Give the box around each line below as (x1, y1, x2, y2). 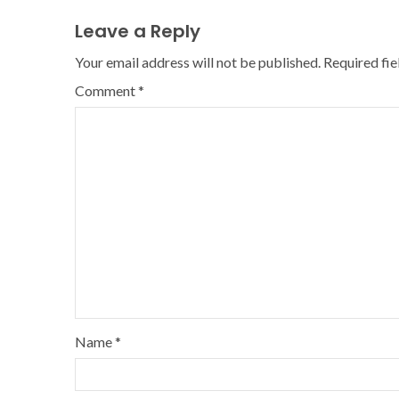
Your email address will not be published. (75, 53, 321, 70)
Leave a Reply (75, 19, 200, 44)
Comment (75, 82, 138, 99)
